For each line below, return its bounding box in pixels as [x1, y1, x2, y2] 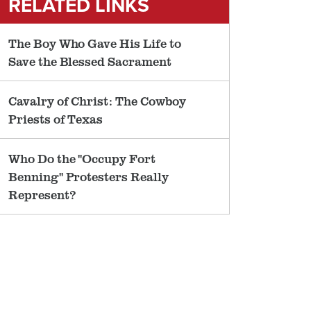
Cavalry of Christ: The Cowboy [8, 92, 186, 109]
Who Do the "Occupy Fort [8, 150, 155, 167]
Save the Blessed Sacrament [8, 53, 171, 69]
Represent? [8, 186, 76, 203]
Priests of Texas [8, 110, 103, 127]
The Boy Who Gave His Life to [8, 35, 181, 51]
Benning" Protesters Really [8, 168, 169, 185]
